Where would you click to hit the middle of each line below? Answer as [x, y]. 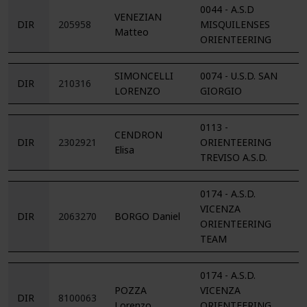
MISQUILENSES [235, 24]
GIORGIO [221, 91]
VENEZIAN [138, 17]
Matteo [132, 32]
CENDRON [138, 135]
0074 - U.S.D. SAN [239, 76]
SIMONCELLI [144, 76]
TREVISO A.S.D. [234, 157]
